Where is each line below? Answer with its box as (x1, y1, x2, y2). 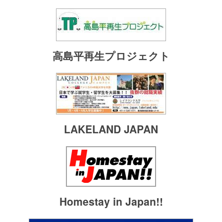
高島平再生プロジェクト (52, 48, 170, 63)
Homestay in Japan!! (59, 194, 163, 209)
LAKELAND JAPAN (64, 121, 158, 137)
